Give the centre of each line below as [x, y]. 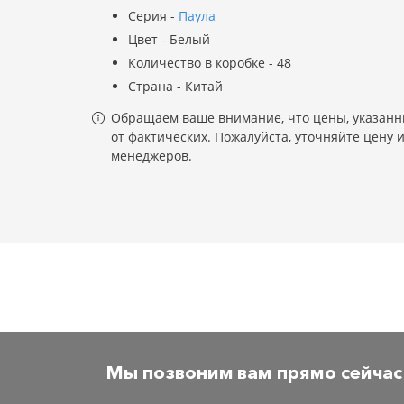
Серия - [153, 16]
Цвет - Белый [169, 39]
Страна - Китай [175, 86]
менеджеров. [151, 156]
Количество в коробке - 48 [210, 63]
